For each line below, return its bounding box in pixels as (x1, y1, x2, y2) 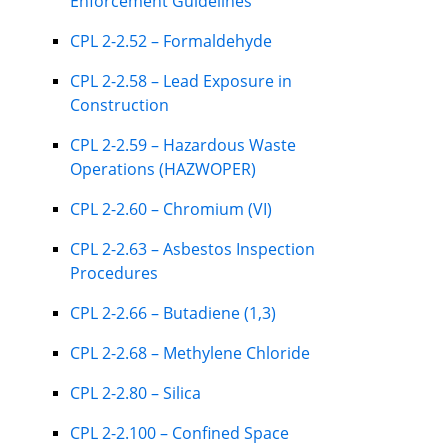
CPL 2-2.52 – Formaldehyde (70, 29, 272, 52)
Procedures (70, 261, 158, 284)
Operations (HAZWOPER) (70, 157, 256, 180)
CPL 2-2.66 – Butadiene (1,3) (70, 301, 276, 324)
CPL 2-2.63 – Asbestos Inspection (70, 237, 315, 260)
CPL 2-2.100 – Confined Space (70, 421, 289, 444)
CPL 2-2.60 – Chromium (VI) (70, 197, 272, 220)
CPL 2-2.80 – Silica (70, 381, 201, 404)
